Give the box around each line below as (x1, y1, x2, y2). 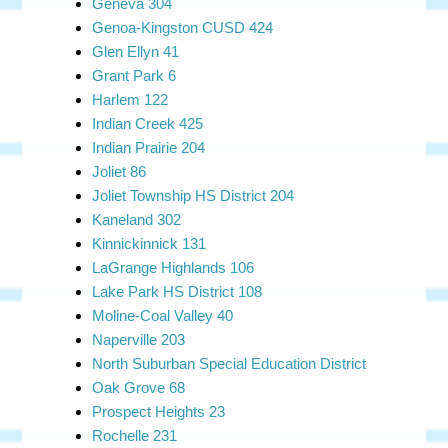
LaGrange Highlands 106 (92, 259, 255, 276)
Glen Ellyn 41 (92, 43, 180, 60)
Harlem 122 (92, 91, 169, 108)
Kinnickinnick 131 (92, 235, 207, 252)
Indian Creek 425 (92, 115, 204, 132)
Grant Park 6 (92, 67, 177, 84)
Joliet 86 (92, 163, 147, 180)
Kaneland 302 (92, 211, 182, 228)
